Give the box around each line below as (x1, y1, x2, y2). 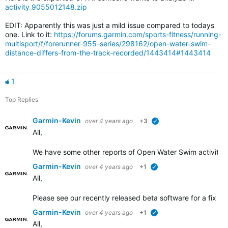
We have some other (33, 148, 102, 156)
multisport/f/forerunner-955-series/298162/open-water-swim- (5, 39, 211, 48)
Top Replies (5, 96, 38, 103)
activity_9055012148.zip (5, 3, 87, 11)
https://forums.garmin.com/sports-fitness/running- (54, 30, 221, 39)
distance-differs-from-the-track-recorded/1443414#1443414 (5, 48, 211, 57)
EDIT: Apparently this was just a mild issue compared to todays (5, 21, 214, 30)
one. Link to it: (5, 30, 54, 39)
